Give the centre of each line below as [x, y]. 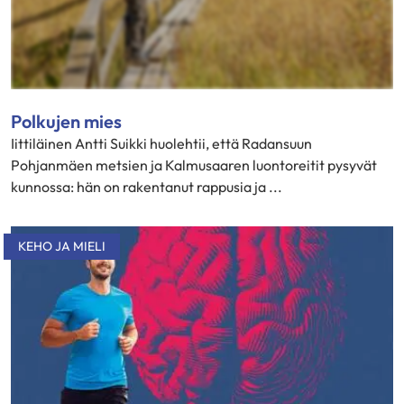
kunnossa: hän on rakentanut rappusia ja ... [147, 187]
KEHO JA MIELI [62, 246]
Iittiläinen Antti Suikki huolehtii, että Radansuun [161, 143]
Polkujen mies [66, 121]
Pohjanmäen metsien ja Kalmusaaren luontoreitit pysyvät [194, 165]
